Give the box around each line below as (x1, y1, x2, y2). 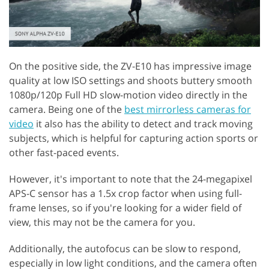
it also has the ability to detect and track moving (34, 116, 253, 130)
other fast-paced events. (9, 145, 119, 159)
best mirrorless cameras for (124, 102, 251, 116)
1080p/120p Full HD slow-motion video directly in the (9, 88, 247, 101)
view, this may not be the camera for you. (9, 215, 195, 229)
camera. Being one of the (9, 102, 124, 116)
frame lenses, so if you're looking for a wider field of (9, 201, 241, 214)
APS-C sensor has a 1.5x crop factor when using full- (9, 186, 242, 200)
